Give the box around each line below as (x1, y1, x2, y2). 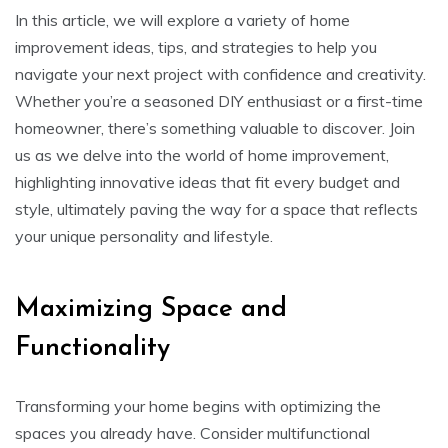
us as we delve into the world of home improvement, (15, 144, 389, 165)
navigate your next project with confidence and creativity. (15, 63, 426, 84)
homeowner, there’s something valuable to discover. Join (15, 117, 415, 138)
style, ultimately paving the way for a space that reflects (15, 198, 418, 219)
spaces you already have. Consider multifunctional (15, 422, 370, 443)
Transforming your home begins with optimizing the (15, 395, 381, 416)
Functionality (15, 334, 170, 362)
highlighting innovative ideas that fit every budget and (15, 171, 400, 192)
